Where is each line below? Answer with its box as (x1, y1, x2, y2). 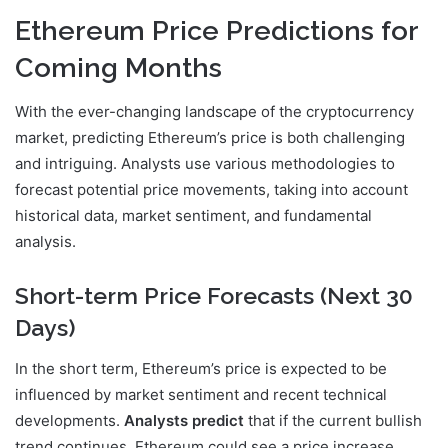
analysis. (15, 232, 76, 252)
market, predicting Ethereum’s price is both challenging (15, 128, 405, 148)
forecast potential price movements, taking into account (15, 180, 408, 200)
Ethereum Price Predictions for (15, 14, 418, 46)
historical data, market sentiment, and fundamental (15, 206, 372, 226)
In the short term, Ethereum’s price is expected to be (15, 358, 387, 378)
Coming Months (15, 51, 222, 83)
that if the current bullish (244, 410, 422, 430)
